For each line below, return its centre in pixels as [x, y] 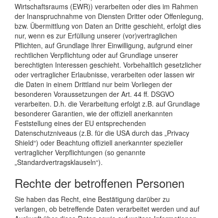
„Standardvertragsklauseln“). [59, 162]
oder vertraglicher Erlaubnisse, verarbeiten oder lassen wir [105, 74]
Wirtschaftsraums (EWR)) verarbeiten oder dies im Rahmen [106, 6]
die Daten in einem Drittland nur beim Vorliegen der [93, 84]
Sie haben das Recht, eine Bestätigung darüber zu [92, 199]
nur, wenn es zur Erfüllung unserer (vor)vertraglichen [96, 35]
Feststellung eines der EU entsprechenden [80, 123]
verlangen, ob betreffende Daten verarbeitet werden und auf [107, 209]
